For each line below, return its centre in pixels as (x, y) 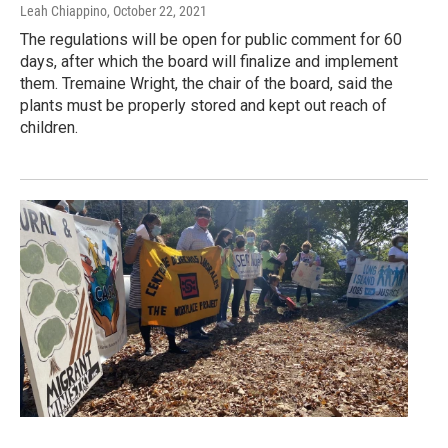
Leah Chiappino (63, 11)
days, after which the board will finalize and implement (209, 62)
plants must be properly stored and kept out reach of (203, 106)
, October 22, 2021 (157, 11)
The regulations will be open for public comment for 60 (211, 40)
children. (49, 128)
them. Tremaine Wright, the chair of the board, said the (206, 84)
